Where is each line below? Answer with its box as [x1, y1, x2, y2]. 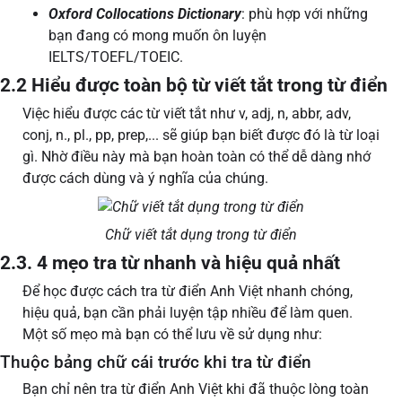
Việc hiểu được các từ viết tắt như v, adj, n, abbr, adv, [22, 105, 351, 123]
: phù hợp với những [241, 5, 368, 23]
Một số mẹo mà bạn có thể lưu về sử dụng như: [22, 326, 326, 344]
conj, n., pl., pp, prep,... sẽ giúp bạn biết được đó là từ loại [22, 127, 380, 144]
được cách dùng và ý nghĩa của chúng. [22, 170, 272, 188]
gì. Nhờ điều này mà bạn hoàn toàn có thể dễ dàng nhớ [22, 148, 371, 166]
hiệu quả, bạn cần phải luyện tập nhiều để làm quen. [22, 304, 353, 322]
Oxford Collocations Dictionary [48, 5, 241, 23]
